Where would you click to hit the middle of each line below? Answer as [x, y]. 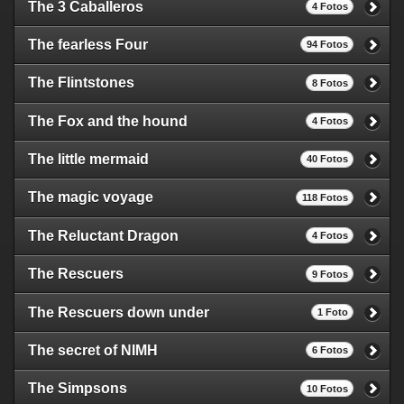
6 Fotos [330, 350]
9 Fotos [330, 274]
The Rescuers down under [119, 312]
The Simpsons [78, 389]
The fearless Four [88, 44]
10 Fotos [327, 388]
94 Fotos [327, 45]
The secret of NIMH [93, 350]
